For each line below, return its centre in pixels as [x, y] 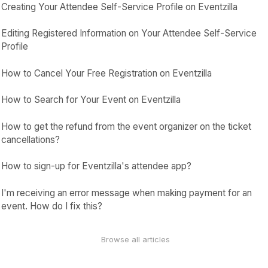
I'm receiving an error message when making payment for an [127, 193]
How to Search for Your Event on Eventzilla [91, 100]
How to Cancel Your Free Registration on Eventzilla [107, 73]
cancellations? [31, 139]
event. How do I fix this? [52, 206]
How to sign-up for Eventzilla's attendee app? [97, 166]
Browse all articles [135, 239]
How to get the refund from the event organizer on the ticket [127, 126]
